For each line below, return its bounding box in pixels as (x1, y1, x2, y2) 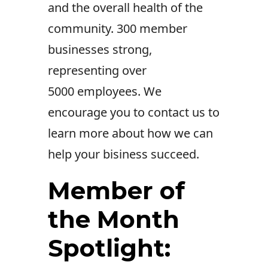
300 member (117, 20, 187, 36)
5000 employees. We (48, 83, 162, 99)
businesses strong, (48, 41, 152, 57)
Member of (48, 176, 185, 205)
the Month (48, 205, 179, 234)
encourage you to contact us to (48, 104, 220, 120)
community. (48, 20, 114, 36)
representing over (48, 62, 147, 78)
